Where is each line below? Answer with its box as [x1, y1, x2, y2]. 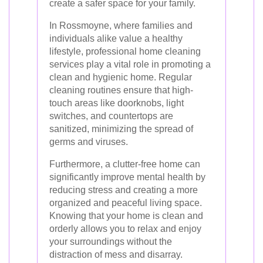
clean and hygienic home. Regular [49, 72, 192, 82]
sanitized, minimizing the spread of [49, 124, 193, 134]
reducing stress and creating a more [49, 185, 198, 195]
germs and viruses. [49, 137, 128, 147]
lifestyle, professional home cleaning [49, 46, 201, 56]
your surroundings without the [49, 237, 172, 247]
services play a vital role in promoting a [49, 59, 211, 69]
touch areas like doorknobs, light [49, 98, 184, 108]
